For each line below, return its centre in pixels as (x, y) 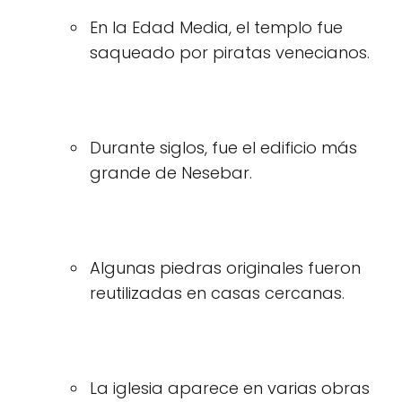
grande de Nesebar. (171, 173)
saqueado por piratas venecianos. (230, 52)
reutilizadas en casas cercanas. (217, 293)
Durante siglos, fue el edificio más (223, 148)
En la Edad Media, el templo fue (216, 27)
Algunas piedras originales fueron (225, 268)
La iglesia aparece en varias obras (230, 388)
